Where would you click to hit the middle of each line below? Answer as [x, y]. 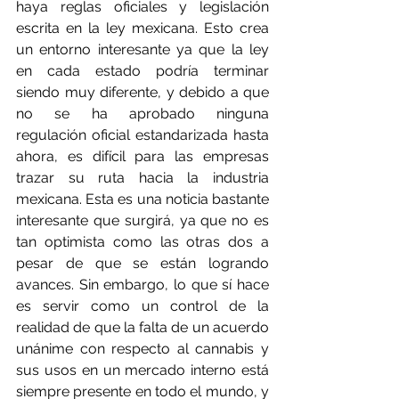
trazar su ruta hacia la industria [142, 178]
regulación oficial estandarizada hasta [142, 135]
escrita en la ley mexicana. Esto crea [142, 28]
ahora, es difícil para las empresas [142, 157]
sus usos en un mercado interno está [142, 370]
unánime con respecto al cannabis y [142, 349]
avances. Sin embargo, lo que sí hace [142, 285]
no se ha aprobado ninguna [142, 114]
